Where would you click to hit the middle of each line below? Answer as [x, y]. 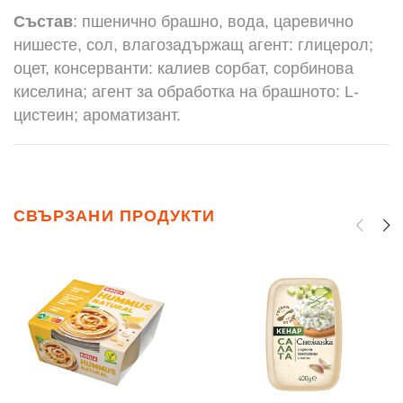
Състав [43, 22]
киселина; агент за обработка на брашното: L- [186, 92]
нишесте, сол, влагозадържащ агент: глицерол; [193, 45]
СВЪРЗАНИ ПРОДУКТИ [115, 216]
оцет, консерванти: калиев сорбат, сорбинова [184, 68]
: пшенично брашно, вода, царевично [213, 22]
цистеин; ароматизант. [97, 115]
